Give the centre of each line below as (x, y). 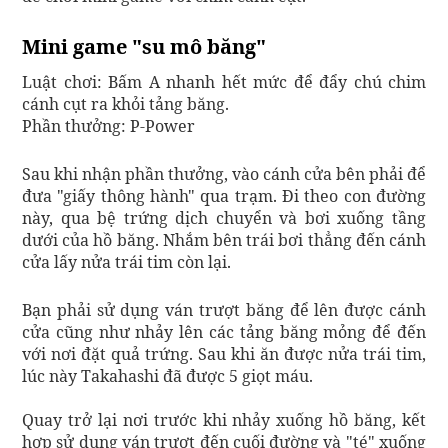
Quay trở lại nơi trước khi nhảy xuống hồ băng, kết (224, 419)
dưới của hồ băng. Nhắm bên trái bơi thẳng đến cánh (224, 239)
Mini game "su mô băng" (144, 46)
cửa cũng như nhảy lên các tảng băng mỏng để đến (224, 331)
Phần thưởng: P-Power (108, 125)
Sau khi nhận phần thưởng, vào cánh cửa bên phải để (224, 173)
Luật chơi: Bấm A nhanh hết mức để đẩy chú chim (224, 81)
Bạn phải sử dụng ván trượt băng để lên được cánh (224, 309)
